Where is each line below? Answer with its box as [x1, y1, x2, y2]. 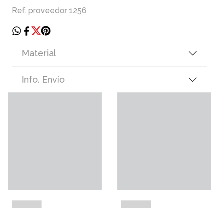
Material [22, 48, 56, 59]
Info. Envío [22, 74, 65, 85]
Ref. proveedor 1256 [12, 6, 87, 16]
